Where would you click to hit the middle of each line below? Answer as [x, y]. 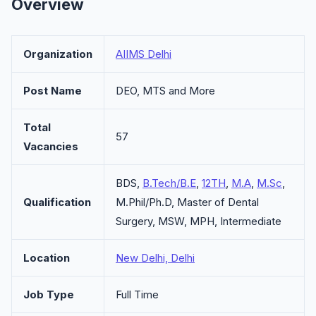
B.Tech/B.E [169, 183]
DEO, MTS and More [165, 91]
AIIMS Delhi [144, 54]
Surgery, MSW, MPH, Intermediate [199, 221]
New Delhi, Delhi [155, 258]
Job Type [49, 294]
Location [47, 258]
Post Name [53, 91]
